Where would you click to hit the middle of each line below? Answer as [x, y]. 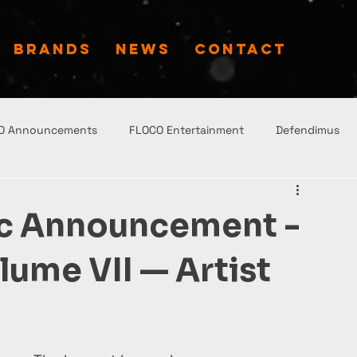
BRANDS [53, 49]
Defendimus [308, 129]
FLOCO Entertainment [186, 129]
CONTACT [241, 49]
